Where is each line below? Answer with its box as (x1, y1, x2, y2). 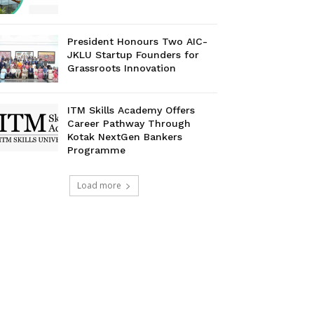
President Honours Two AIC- (67, 36, 208, 48)
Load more (76, 179, 121, 192)
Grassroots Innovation (67, 62, 177, 74)
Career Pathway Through (67, 118, 191, 130)
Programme (67, 144, 126, 156)
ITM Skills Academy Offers (67, 104, 196, 116)
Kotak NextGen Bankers (67, 131, 183, 143)
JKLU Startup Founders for (67, 49, 200, 61)
